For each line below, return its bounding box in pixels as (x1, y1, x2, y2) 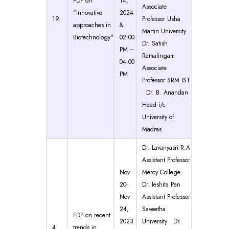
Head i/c (142, 100, 166, 109)
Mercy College (142, 167, 185, 177)
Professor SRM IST (142, 75, 190, 85)
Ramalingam (142, 51, 175, 60)
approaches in (73, 20, 111, 30)
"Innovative (73, 8, 102, 17)
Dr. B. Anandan (142, 87, 188, 97)
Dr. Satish (142, 38, 168, 48)
